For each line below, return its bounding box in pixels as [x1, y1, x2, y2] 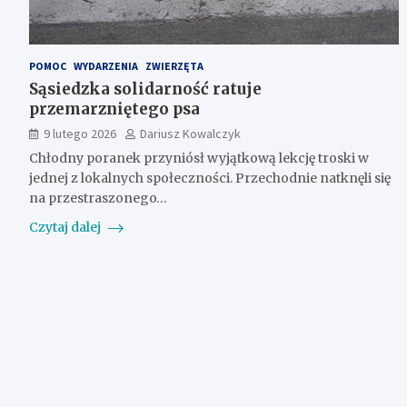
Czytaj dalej [29, 218, 104, 235]
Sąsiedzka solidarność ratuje [29, 78, 262, 99]
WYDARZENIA [74, 58, 138, 73]
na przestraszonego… [29, 189, 167, 206]
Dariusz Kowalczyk [140, 124, 241, 142]
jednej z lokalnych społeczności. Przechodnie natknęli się [29, 169, 391, 186]
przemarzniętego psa [29, 98, 200, 119]
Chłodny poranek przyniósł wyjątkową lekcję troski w [29, 149, 369, 166]
